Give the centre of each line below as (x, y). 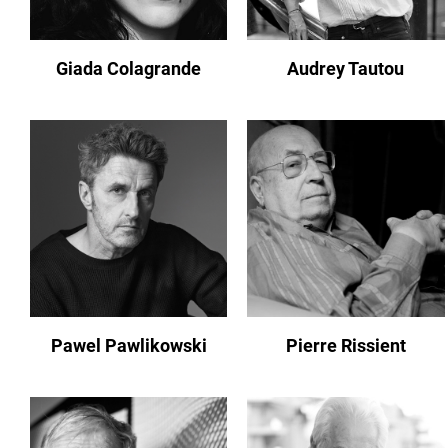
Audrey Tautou (346, 68)
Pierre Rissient (345, 346)
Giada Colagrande (129, 68)
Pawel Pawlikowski (128, 346)
